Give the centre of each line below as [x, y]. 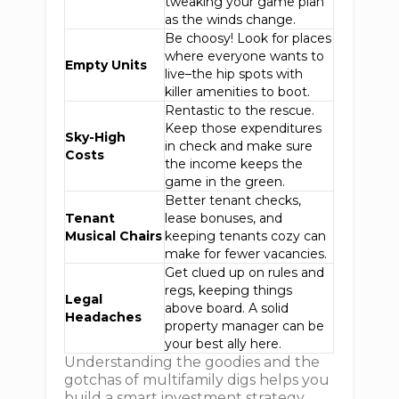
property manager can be [245, 326]
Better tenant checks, [233, 200]
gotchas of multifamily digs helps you [197, 380]
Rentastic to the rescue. [240, 110]
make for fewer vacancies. [246, 254]
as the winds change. [231, 20]
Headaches [104, 317]
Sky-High [96, 137]
